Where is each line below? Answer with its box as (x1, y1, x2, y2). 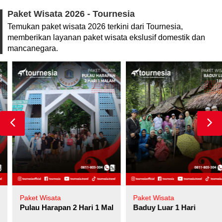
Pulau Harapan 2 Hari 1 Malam (7, 203, 111, 212)
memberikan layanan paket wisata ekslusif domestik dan (7, 33, 205, 42)
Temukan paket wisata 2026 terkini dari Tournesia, (7, 22, 183, 31)
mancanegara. (7, 44, 58, 53)
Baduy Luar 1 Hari (121, 203, 183, 212)
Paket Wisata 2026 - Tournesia (7, 8, 135, 19)
